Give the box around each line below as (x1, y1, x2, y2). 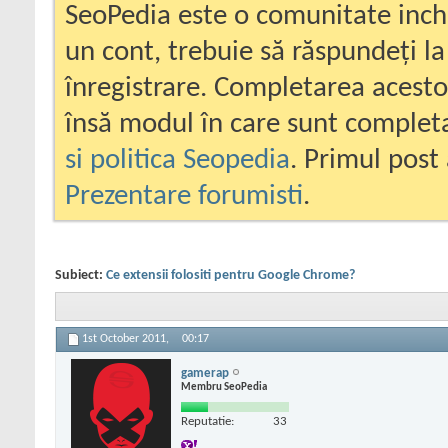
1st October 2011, (82, 333, 172, 346)
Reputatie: (181, 414, 234, 428)
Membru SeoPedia (181, 381, 267, 393)
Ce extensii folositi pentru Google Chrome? (106, 268, 355, 283)
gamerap (181, 366, 229, 380)
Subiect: (55, 268, 106, 283)
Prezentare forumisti (65, 182, 303, 211)
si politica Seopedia (65, 146, 290, 175)
